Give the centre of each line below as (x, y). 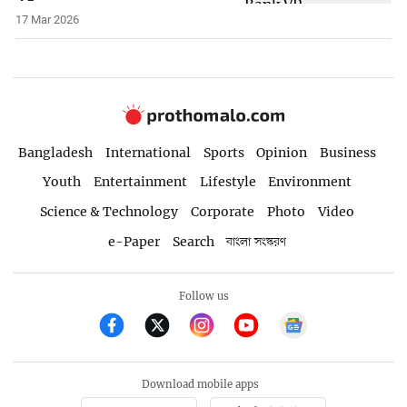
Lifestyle (228, 182)
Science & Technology (109, 212)
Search (193, 242)
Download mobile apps (201, 385)
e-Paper (134, 242)
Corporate (223, 212)
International (148, 152)
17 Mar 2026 (48, 19)
